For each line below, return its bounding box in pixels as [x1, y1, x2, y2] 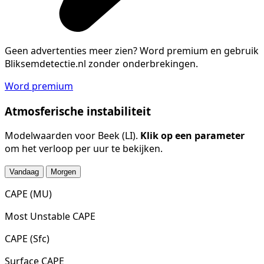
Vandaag [9, 167, 39, 177]
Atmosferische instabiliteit [5, 103, 151, 118]
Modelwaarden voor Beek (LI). [5, 129, 140, 143]
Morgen [51, 167, 76, 177]
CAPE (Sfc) [5, 232, 49, 246]
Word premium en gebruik [140, 44, 259, 57]
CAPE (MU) [5, 187, 52, 201]
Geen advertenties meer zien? [5, 44, 137, 57]
